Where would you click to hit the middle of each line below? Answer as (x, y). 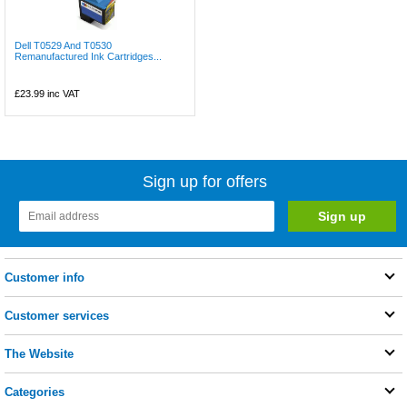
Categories (35, 392)
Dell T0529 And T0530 (63, 45)
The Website (39, 354)
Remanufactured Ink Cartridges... (88, 56)
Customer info (45, 278)
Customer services (57, 316)
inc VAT (62, 94)
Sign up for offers (205, 182)
